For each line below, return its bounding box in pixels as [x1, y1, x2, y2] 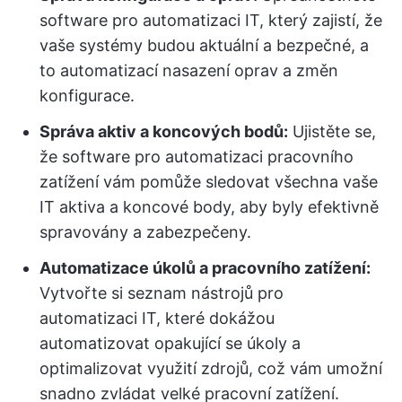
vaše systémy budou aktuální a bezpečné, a [39, 36, 369, 55]
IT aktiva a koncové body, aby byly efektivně [39, 197, 379, 216]
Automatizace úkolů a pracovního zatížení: [39, 258, 371, 277]
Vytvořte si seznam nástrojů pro [39, 284, 284, 302]
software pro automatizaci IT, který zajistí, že [39, 11, 382, 30]
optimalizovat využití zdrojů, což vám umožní [39, 359, 382, 378]
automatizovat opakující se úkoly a [39, 334, 301, 353]
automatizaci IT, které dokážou [39, 309, 275, 328]
